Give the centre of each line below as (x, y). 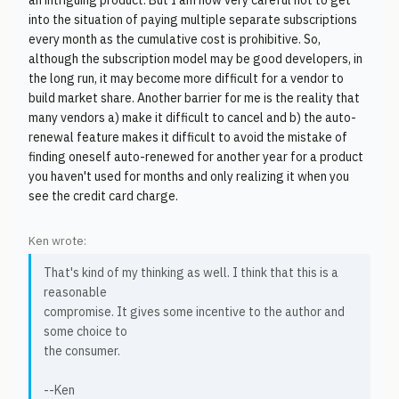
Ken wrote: (57, 241)
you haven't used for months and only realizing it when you (189, 176)
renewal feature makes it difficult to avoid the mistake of (188, 137)
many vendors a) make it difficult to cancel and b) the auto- (192, 118)
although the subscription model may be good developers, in (195, 59)
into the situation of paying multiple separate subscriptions (193, 20)
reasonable (75, 292)
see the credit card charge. (103, 196)
